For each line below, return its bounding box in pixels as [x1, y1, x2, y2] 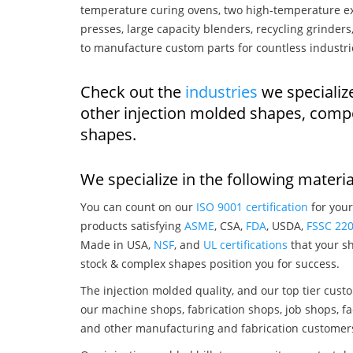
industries [185, 80, 258, 102]
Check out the [80, 80, 185, 102]
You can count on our [80, 199, 196, 214]
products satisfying [80, 217, 184, 233]
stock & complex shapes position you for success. [80, 255, 340, 271]
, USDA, [266, 217, 307, 233]
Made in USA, [80, 236, 154, 252]
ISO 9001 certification [196, 199, 308, 214]
